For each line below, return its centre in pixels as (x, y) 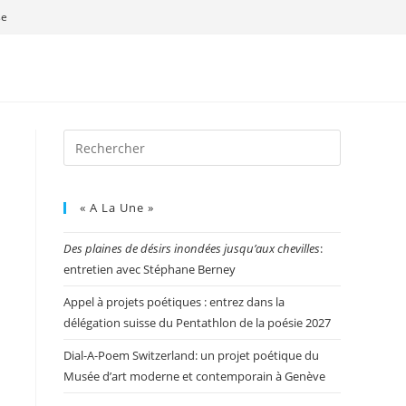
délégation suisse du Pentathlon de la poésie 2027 (197, 323)
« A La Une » (117, 208)
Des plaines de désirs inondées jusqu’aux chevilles (192, 248)
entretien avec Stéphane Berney (150, 269)
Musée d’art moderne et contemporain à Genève (194, 376)
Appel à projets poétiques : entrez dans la (174, 302)
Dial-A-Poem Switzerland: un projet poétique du (191, 355)
